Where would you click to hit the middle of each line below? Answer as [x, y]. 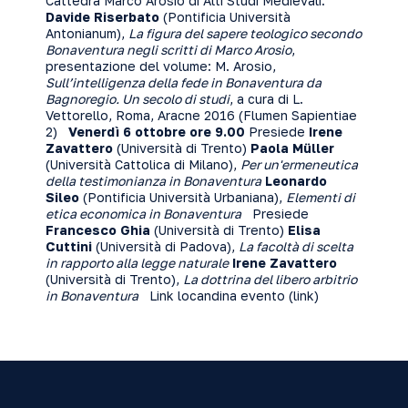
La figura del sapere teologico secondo [245, 33]
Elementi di [321, 197]
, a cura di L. [266, 99]
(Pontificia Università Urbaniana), [184, 197]
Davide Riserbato [104, 17]
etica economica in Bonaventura [143, 214]
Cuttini [71, 246]
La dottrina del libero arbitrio [270, 279]
